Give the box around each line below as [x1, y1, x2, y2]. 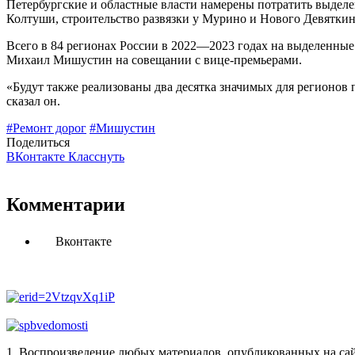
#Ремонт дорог [6, 121, 86, 136]
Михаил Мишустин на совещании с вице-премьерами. [6, 53, 302, 67]
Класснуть [68, 150, 124, 164]
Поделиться [6, 136, 70, 150]
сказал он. [6, 94, 60, 109]
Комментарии [6, 194, 125, 216]
